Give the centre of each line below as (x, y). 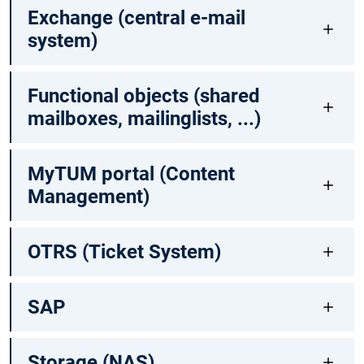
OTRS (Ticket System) (124, 252)
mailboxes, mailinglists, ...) (144, 119)
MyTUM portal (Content (131, 174)
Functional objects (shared (143, 96)
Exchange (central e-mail (136, 18)
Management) (88, 197)
